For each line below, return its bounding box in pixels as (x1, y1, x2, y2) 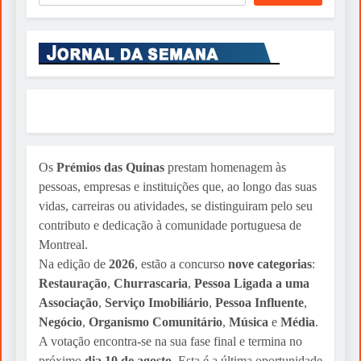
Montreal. (39, 238, 88, 252)
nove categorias (228, 257, 312, 272)
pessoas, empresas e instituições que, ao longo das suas (39, 180, 317, 194)
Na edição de (39, 257, 109, 272)
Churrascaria (114, 276, 188, 291)
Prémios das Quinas (56, 160, 164, 175)
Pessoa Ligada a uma (194, 276, 309, 291)
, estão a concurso (135, 257, 228, 272)
